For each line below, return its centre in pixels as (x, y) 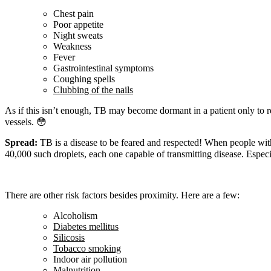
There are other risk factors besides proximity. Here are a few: (122, 195)
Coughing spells (84, 79)
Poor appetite (78, 24)
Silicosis (69, 237)
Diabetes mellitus (86, 226)
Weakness (72, 46)
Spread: (21, 142)
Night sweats (78, 35)
